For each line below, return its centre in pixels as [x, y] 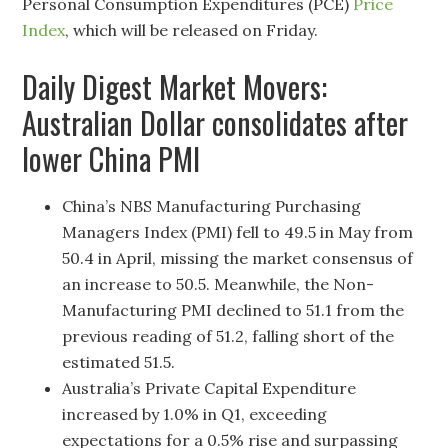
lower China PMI [111, 158]
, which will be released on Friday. [192, 30]
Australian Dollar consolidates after [215, 122]
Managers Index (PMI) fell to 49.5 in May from [238, 232]
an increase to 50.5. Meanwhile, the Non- [218, 284]
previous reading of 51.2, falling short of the [228, 336]
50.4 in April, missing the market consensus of [238, 258]
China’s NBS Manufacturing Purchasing [212, 206]
